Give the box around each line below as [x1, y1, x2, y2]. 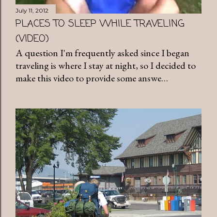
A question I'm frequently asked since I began [15, 46, 189, 59]
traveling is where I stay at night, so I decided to [15, 59, 196, 72]
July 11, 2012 [15, 6, 48, 14]
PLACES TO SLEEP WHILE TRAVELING [15, 16, 185, 31]
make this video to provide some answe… [15, 71, 168, 84]
